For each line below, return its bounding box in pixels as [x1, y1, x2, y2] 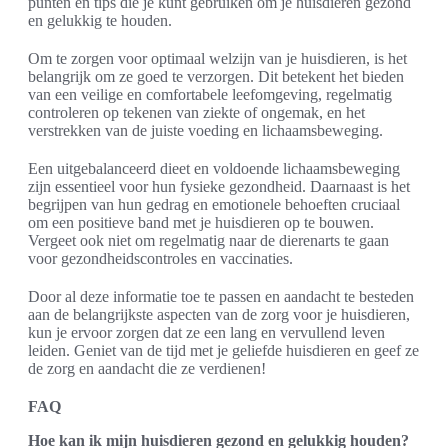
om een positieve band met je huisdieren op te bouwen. [28, 214, 374, 231]
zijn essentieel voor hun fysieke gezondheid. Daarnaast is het [28, 178, 410, 195]
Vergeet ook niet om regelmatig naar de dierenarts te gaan [28, 232, 389, 249]
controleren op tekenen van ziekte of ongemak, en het [28, 104, 365, 121]
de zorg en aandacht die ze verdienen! [28, 360, 266, 377]
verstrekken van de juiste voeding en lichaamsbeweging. [28, 122, 383, 139]
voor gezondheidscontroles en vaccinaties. [28, 250, 293, 267]
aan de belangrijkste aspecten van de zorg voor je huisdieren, [28, 306, 410, 323]
